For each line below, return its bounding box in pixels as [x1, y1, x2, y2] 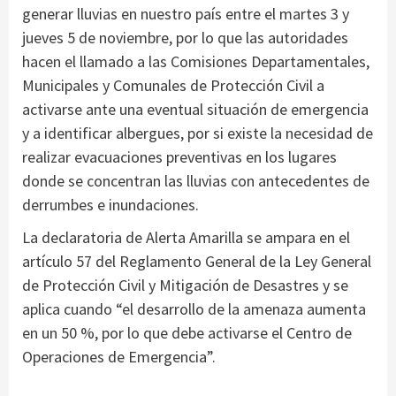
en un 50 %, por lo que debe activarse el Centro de [22, 322, 352, 343]
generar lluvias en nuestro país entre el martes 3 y [22, 3, 349, 24]
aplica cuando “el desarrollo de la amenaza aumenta [22, 298, 366, 319]
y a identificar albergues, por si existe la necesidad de [22, 122, 373, 143]
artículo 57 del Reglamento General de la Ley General [22, 250, 371, 271]
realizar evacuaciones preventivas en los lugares [22, 146, 337, 167]
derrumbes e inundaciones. [22, 194, 199, 215]
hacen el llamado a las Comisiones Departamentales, [22, 50, 369, 72]
